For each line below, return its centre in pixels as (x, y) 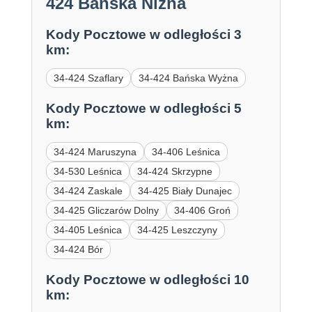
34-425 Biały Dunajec (185, 190)
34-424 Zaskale (88, 190)
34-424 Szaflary (88, 78)
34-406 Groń (202, 210)
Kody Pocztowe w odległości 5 (143, 108)
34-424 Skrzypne (174, 171)
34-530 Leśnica (87, 171)
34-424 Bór (78, 249)
